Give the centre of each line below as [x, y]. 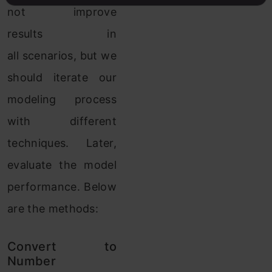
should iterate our [62, 78]
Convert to [62, 247]
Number [32, 261]
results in [62, 34]
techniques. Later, [62, 143]
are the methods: [53, 209]
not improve [62, 12]
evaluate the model [62, 165]
